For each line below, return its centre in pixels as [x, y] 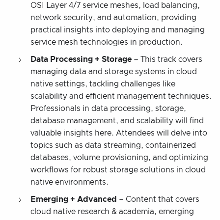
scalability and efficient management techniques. [121, 96]
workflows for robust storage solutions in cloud [118, 170]
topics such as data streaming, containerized [113, 145]
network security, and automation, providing [113, 17]
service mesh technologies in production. [107, 42]
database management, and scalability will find [117, 121]
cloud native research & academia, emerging [112, 211]
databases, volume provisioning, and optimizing [119, 157]
